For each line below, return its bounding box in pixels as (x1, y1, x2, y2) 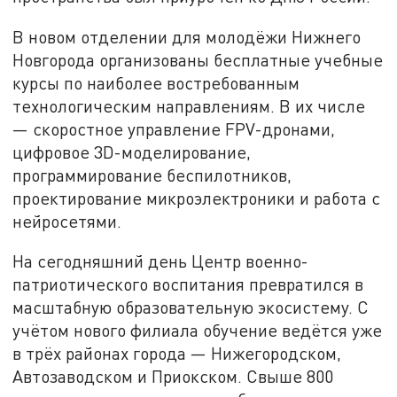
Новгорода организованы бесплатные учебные (12, 49, 384, 70)
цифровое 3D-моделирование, (12, 141, 252, 162)
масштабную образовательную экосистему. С (12, 297, 370, 318)
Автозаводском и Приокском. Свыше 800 (12, 366, 334, 387)
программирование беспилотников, (12, 164, 292, 185)
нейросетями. (12, 210, 122, 231)
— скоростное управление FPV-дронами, (12, 118, 336, 139)
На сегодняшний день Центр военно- (12, 251, 309, 272)
